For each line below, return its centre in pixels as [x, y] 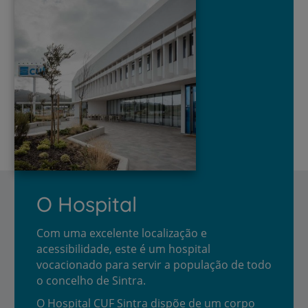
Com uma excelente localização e [122, 233]
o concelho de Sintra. [91, 280]
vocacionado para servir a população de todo [154, 264]
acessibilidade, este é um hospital [123, 249]
